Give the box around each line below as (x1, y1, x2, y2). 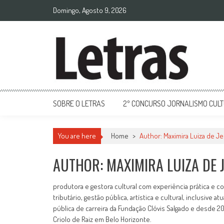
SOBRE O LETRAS (53, 98, 105, 108)
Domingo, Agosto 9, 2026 (53, 5, 126, 15)
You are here (58, 131, 96, 140)
